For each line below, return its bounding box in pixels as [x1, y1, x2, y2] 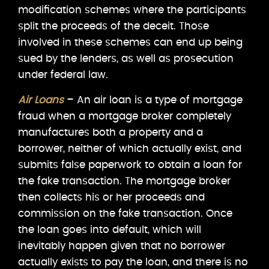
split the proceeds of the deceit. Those [18, 20, 209, 31]
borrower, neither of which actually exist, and [18, 143, 241, 154]
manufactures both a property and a [18, 127, 203, 138]
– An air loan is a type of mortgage [64, 94, 243, 105]
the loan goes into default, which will [18, 224, 201, 235]
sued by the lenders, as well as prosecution [18, 53, 234, 64]
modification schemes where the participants [18, 4, 246, 15]
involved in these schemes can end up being [18, 37, 243, 47]
